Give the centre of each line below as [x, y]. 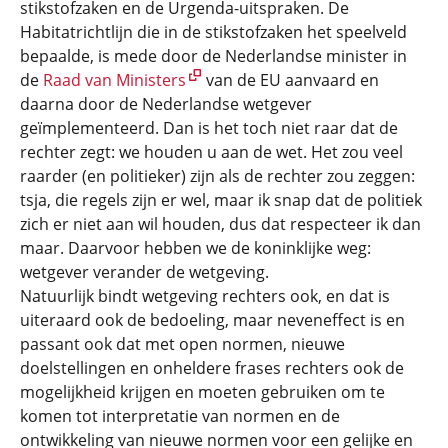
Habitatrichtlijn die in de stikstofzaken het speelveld [213, 32]
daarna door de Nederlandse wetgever [166, 104]
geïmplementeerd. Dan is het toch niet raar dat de [209, 128]
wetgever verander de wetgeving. [144, 272]
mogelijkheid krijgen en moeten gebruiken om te [202, 392]
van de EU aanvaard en [290, 80]
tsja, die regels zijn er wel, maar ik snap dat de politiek [221, 200]
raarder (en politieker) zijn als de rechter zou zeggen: [217, 176]
